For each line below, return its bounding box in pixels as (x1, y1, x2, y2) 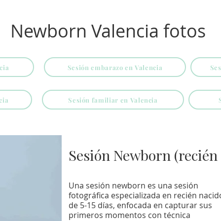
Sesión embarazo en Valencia (67, 63, 163, 72)
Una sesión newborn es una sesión (69, 180, 198, 191)
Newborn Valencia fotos (10, 19, 206, 42)
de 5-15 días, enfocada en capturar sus (69, 200, 212, 211)
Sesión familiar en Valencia (68, 95, 158, 104)
